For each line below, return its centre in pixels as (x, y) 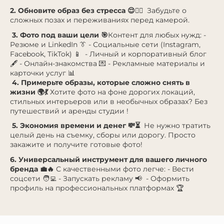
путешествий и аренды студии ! (69, 111)
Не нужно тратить (175, 126)
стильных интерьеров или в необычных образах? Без (109, 101)
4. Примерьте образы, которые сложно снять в (100, 82)
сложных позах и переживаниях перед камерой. (101, 20)
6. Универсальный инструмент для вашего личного (108, 159)
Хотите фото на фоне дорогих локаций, (121, 92)
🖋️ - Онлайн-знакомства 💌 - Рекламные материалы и (107, 63)
